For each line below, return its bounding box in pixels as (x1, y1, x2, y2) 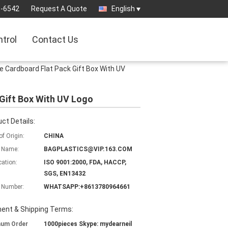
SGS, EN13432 (44, 170, 85, 177)
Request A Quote (31, 5, 87, 13)
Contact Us (32, 34, 79, 45)
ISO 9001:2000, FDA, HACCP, (44, 159, 126, 166)
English (111, 5, 135, 13)
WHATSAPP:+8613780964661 (44, 183, 130, 190)
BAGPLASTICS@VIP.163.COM (44, 146, 132, 153)
